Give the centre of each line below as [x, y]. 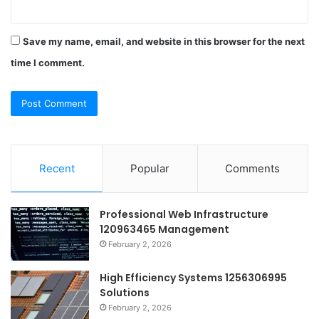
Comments [253, 168]
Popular [150, 168]
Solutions [125, 292]
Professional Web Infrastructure [184, 214]
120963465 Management [164, 229]
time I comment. [48, 62]
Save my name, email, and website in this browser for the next [164, 41]
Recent [57, 168]
